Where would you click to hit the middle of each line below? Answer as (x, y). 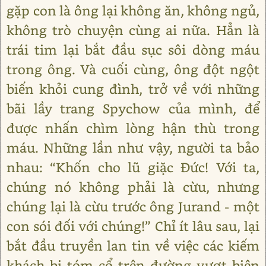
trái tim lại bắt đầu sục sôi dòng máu (133, 50)
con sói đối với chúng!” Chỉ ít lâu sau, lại (133, 226)
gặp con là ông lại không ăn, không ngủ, (133, 10)
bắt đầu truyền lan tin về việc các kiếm (133, 246)
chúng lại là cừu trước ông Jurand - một (133, 206)
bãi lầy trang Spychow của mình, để (133, 108)
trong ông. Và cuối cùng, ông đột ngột (133, 69)
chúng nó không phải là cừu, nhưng (133, 187)
